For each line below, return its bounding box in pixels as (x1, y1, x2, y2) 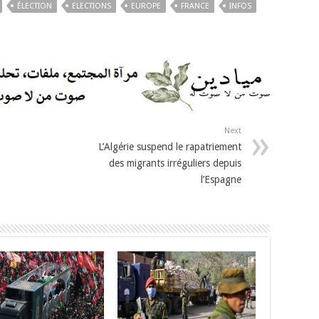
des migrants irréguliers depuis (109, 157, 241, 169)
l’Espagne (201, 174, 241, 186)
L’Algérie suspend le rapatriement (98, 141, 241, 153)
